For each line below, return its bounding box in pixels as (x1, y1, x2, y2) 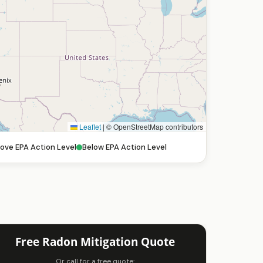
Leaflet (77, 122, 101, 131)
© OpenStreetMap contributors (104, 122, 203, 131)
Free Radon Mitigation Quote (15, 234, 175, 249)
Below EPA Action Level (82, 142, 167, 152)
